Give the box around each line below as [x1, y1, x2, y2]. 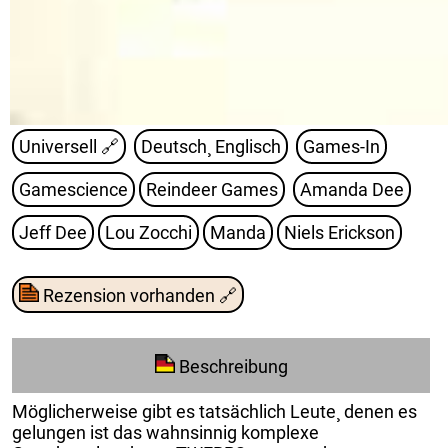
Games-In [303, 136, 380, 158]
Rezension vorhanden [43, 284, 215, 306]
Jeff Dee [19, 222, 87, 244]
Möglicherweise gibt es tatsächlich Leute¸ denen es [12, 400, 417, 422]
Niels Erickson [284, 222, 395, 244]
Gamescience [19, 179, 128, 201]
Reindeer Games [146, 179, 278, 201]
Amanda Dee [300, 179, 404, 201]
